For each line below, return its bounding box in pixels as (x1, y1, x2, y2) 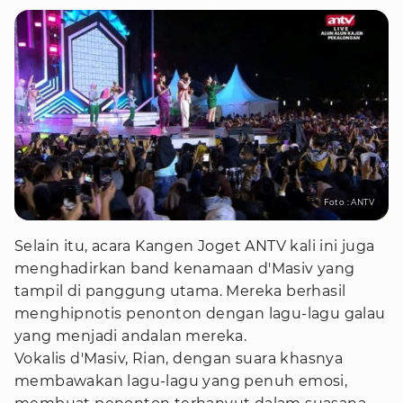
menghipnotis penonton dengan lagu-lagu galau (14, 305, 386, 322)
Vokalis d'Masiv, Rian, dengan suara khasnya (14, 350, 344, 367)
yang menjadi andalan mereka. (14, 327, 247, 345)
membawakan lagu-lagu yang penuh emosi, (14, 372, 348, 390)
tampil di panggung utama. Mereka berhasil (14, 282, 346, 300)
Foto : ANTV (323, 197, 374, 207)
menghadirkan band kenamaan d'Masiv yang (14, 260, 355, 277)
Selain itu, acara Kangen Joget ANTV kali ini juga (14, 237, 375, 255)
